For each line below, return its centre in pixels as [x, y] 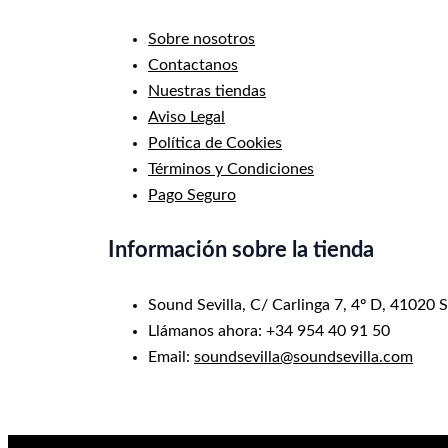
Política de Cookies [215, 142]
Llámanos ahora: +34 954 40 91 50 [269, 331]
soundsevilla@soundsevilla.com [303, 357]
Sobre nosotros [201, 38]
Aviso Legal [186, 116]
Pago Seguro [192, 194]
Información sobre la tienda [241, 249]
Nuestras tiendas [207, 90]
